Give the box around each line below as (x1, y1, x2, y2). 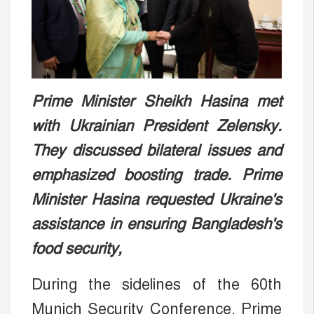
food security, (32, 238, 126, 258)
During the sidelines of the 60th (32, 274, 282, 294)
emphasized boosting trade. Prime (32, 165, 282, 184)
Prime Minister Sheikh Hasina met (32, 91, 282, 111)
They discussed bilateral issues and (32, 140, 282, 160)
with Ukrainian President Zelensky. (32, 116, 282, 135)
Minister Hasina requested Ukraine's (32, 189, 282, 209)
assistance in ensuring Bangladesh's (32, 214, 282, 233)
